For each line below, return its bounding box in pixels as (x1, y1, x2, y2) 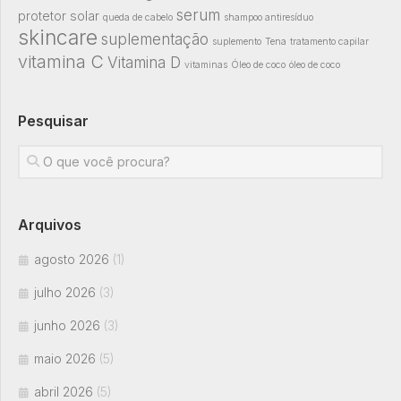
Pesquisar (18, 112, 89, 131)
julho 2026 (34, 285, 96, 301)
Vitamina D (107, 53, 181, 73)
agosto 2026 (34, 252, 109, 268)
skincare (18, 25, 98, 51)
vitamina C (18, 51, 104, 73)
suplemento (212, 36, 261, 48)
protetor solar (18, 8, 99, 24)
